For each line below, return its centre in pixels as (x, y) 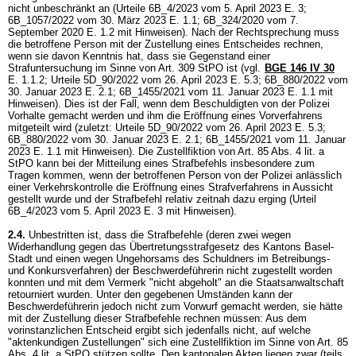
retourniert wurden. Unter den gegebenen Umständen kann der (150, 294)
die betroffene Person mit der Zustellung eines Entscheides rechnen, (166, 44)
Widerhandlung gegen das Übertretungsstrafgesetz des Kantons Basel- (171, 247)
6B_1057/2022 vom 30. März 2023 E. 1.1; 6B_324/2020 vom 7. (153, 20)
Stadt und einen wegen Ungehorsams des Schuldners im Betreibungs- (169, 259)
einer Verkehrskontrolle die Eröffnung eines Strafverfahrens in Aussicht (170, 187)
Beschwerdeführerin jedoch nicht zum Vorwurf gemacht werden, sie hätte (175, 306)
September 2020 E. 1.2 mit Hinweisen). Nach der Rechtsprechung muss (174, 32)
